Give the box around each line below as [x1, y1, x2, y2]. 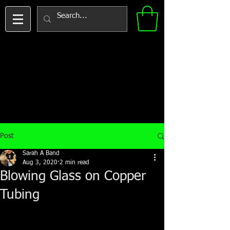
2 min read [60, 160, 89, 166]
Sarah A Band [23, 150, 60, 157]
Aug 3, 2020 [23, 160, 57, 166]
